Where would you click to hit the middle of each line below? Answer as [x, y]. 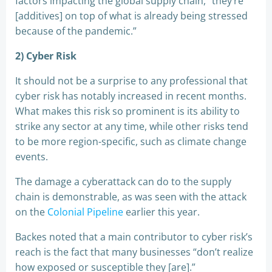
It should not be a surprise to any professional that [131, 80]
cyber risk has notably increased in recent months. [131, 96]
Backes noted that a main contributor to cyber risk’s [134, 236]
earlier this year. [161, 212]
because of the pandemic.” [76, 31]
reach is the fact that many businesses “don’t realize [134, 252]
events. [32, 156]
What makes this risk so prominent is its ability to [127, 111]
